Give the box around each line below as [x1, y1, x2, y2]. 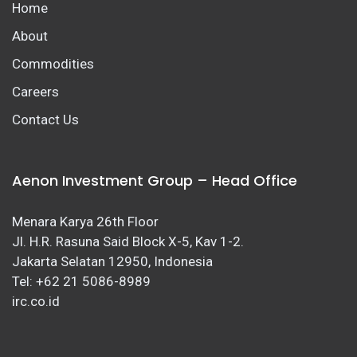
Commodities [12, 56, 94, 73]
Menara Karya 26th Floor [12, 214, 159, 230]
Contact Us [12, 112, 79, 128]
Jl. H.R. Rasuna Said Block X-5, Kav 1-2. [12, 233, 244, 250]
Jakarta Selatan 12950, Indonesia [12, 253, 213, 270]
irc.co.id [12, 293, 60, 310]
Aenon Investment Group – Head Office [12, 171, 297, 191]
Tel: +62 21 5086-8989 [12, 273, 151, 290]
